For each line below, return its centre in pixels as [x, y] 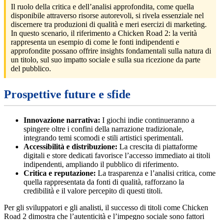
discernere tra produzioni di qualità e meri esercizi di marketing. [109, 25]
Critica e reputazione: [60, 173]
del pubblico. [31, 69]
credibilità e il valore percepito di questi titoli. [93, 191]
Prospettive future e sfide [67, 95]
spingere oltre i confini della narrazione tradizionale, [104, 129]
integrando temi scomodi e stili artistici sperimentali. [103, 137]
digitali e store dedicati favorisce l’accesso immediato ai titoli [117, 155]
